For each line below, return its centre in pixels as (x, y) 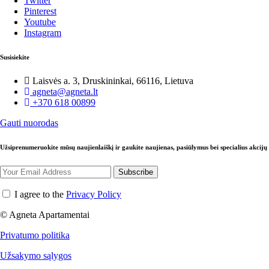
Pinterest (40, 11)
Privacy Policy (94, 194)
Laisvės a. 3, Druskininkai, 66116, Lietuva (113, 80)
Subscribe (136, 172)
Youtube (40, 22)
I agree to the (39, 194)
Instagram (43, 32)
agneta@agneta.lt (65, 91)
